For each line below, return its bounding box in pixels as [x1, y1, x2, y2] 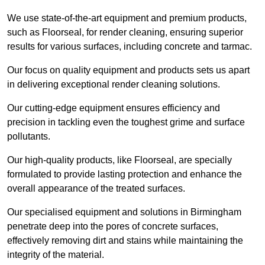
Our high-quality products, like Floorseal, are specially [7, 155, 232, 166]
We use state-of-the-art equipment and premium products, [7, 13, 247, 24]
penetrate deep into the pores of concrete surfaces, [7, 221, 218, 232]
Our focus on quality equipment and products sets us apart [7, 65, 250, 76]
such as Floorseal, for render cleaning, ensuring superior [7, 27, 243, 38]
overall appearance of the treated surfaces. [7, 183, 185, 194]
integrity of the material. [7, 250, 106, 260]
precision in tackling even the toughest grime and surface [7, 117, 245, 128]
